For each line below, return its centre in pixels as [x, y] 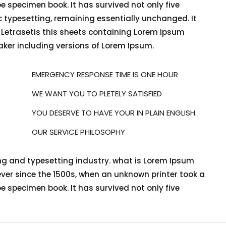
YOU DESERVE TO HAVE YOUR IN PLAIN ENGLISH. [114, 113]
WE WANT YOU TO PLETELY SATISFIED [97, 94]
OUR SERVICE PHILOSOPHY [78, 132]
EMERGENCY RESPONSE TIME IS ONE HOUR [105, 75]
